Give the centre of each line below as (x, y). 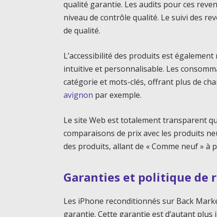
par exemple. (117, 95)
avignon (78, 95)
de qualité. (82, 31)
